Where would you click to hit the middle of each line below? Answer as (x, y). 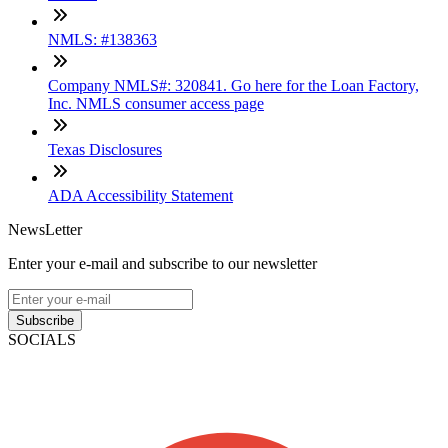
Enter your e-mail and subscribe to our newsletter (162, 263)
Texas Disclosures (105, 149)
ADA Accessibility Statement (140, 195)
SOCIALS (42, 339)
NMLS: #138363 (102, 39)
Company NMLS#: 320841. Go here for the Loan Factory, (233, 85)
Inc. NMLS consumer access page (156, 103)
